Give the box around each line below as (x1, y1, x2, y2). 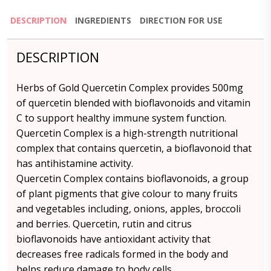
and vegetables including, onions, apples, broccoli (16, 202, 241, 215)
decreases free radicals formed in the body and (16, 247, 228, 261)
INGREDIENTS (75, 15, 131, 26)
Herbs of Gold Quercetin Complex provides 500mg (16, 81, 243, 94)
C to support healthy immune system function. (16, 111, 226, 125)
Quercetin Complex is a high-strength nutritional (16, 126, 238, 140)
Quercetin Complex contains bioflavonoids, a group (16, 172, 249, 185)
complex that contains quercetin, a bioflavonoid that (16, 142, 252, 155)
